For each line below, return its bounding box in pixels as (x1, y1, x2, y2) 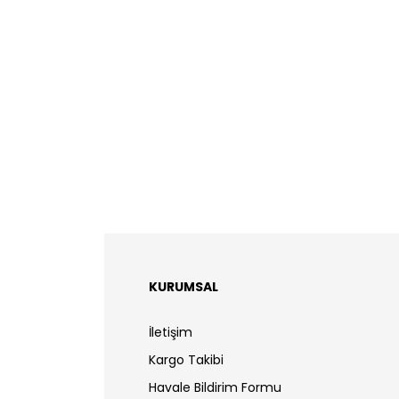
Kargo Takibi (149, 351, 224, 369)
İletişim (149, 323, 192, 341)
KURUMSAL (149, 278, 218, 296)
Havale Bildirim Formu (149, 379, 281, 396)
